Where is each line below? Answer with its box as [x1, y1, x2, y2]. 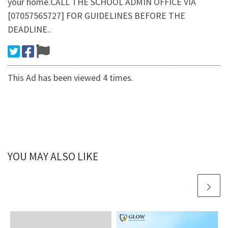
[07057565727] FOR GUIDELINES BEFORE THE [8, 10, 185, 22]
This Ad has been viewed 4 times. [8, 72, 133, 84]
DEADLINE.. [8, 23, 51, 36]
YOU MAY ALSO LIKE [8, 150, 98, 164]
